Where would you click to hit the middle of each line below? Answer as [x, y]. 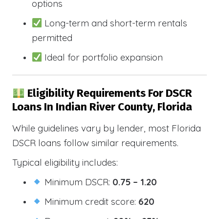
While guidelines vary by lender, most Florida [107, 128]
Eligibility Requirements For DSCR [108, 93]
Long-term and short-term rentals [115, 23]
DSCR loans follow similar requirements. [95, 142]
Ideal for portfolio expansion [103, 57]
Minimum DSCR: [77, 182]
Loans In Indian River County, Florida [102, 107]
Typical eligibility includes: [65, 162]
